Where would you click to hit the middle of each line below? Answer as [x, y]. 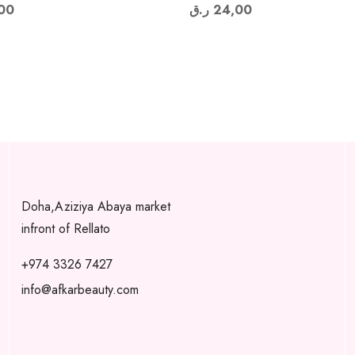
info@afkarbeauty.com [80, 290]
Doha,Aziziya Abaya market [95, 206]
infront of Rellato [67, 229]
